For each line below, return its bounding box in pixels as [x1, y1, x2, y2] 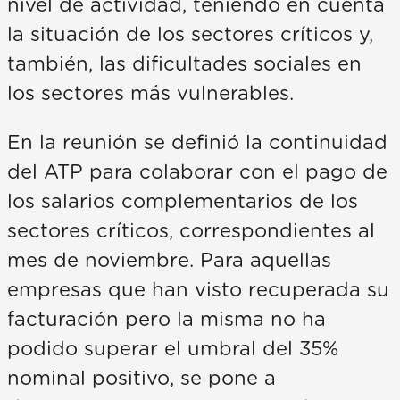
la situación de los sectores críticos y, [7, 24, 373, 45]
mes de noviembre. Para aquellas [7, 250, 331, 271]
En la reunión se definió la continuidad [7, 132, 387, 153]
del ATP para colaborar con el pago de [7, 162, 387, 182]
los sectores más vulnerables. [7, 83, 294, 104]
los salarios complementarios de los [7, 191, 358, 212]
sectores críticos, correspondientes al [7, 221, 375, 241]
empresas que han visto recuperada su [7, 279, 389, 300]
